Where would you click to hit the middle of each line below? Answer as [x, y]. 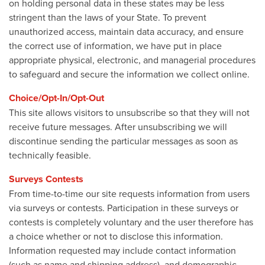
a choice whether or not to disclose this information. [116, 236]
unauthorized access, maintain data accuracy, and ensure [126, 31]
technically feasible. [50, 155]
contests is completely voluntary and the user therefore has [131, 222]
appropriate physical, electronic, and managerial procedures [132, 59]
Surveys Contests [46, 179]
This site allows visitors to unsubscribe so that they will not [129, 112]
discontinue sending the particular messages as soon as [123, 140]
